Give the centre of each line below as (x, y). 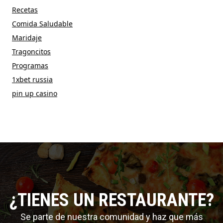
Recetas (25, 10)
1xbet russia (32, 80)
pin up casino (35, 94)
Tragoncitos (31, 52)
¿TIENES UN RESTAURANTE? (111, 200)
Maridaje (27, 38)
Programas (30, 66)
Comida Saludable (42, 24)
